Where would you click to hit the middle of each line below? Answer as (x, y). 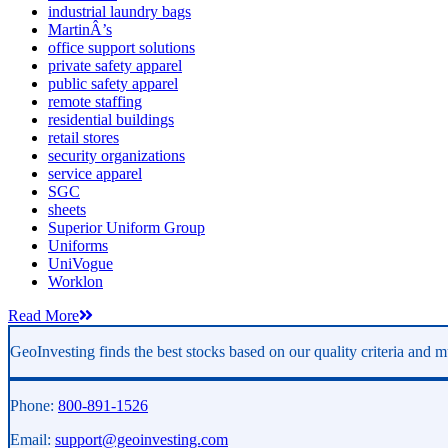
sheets (67, 209)
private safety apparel (115, 65)
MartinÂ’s (80, 29)
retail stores (83, 137)
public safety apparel (113, 83)
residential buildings (111, 119)
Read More (43, 315)
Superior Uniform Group (126, 227)
